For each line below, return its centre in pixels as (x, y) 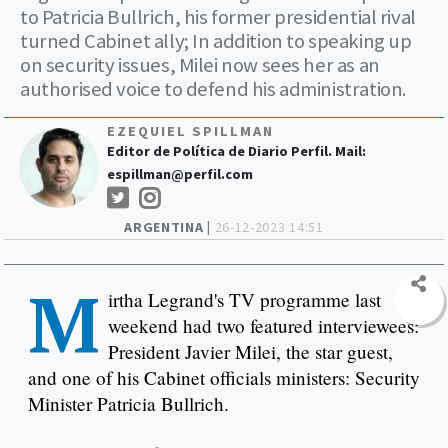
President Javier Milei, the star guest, (250, 351)
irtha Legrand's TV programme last (244, 299)
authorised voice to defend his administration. (213, 88)
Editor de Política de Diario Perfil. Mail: (237, 150)
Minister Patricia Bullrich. (128, 403)
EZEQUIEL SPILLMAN (191, 130)
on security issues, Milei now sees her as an (200, 64)
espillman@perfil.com (180, 173)
